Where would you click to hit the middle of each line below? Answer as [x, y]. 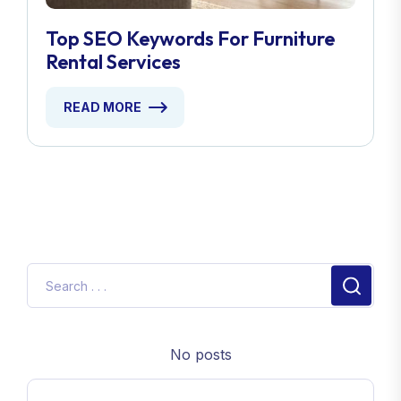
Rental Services [113, 62]
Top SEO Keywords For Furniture [190, 38]
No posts [200, 354]
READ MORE [102, 107]
